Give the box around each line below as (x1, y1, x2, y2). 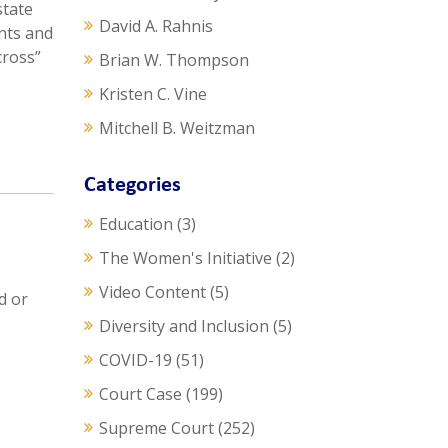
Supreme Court (98, 417, 214, 440)
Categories (83, 174, 181, 198)
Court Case (98, 383, 182, 406)
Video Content (98, 281, 206, 304)
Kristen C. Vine (98, 83, 207, 106)
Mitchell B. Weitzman (98, 117, 255, 140)
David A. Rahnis (98, 15, 213, 38)
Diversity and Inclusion (98, 315, 269, 338)
